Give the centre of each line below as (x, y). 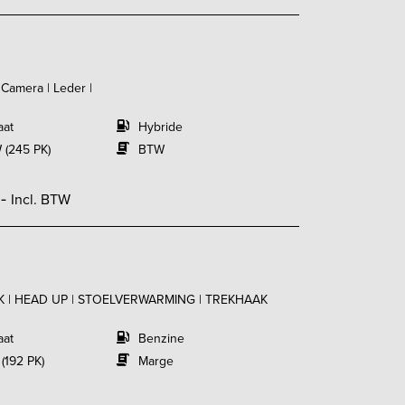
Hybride (160, 127)
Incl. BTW (40, 199)
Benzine (161, 339)
